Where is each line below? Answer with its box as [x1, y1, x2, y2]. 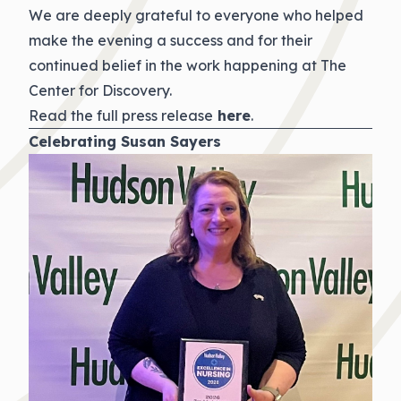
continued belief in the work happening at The [29, 56, 346, 74]
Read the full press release [29, 107, 213, 124]
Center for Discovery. [29, 81, 172, 99]
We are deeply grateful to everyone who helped [29, 6, 363, 24]
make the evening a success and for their [29, 31, 312, 49]
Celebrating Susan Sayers [29, 132, 221, 150]
